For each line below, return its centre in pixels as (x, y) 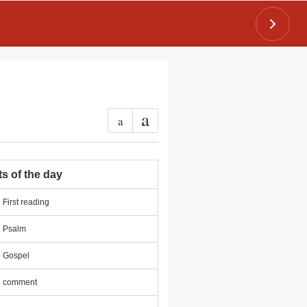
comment (20, 282)
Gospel (16, 256)
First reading (26, 202)
